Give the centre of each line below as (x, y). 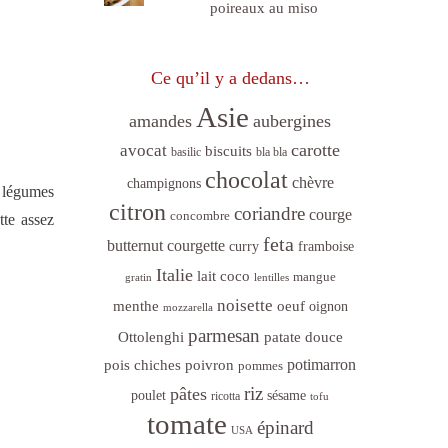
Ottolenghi (150, 336)
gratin (138, 276)
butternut (134, 245)
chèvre (312, 182)
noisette (244, 305)
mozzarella (187, 307)
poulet (148, 395)
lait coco (223, 275)
